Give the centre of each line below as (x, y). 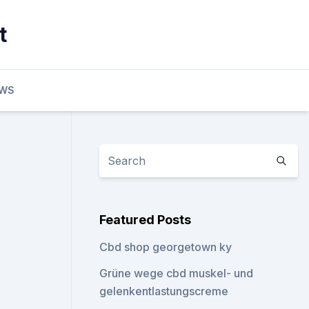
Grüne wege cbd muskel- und (177, 273)
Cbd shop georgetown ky (166, 247)
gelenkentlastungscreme (164, 291)
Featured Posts (146, 220)
